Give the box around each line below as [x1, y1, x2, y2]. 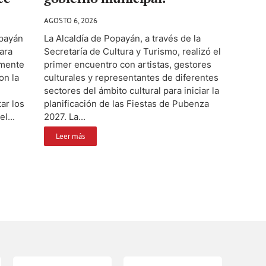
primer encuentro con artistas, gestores [44, 58, 211, 70]
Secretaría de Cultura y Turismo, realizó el [44, 45, 221, 57]
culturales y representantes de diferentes [44, 71, 218, 83]
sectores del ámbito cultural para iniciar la [44, 84, 219, 96]
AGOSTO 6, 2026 [44, 15, 97, 26]
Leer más [56, 131, 85, 141]
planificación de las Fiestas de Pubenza [44, 97, 209, 109]
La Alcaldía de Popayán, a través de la [44, 32, 201, 44]
